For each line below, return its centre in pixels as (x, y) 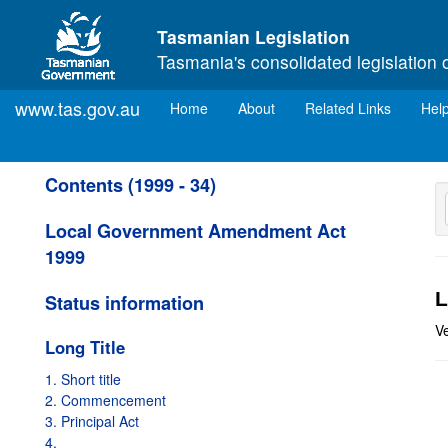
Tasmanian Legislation (253, 36)
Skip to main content (76, 16)
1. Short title (83, 379)
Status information (124, 303)
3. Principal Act (92, 421)
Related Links (348, 108)
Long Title (85, 347)
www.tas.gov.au (77, 108)
